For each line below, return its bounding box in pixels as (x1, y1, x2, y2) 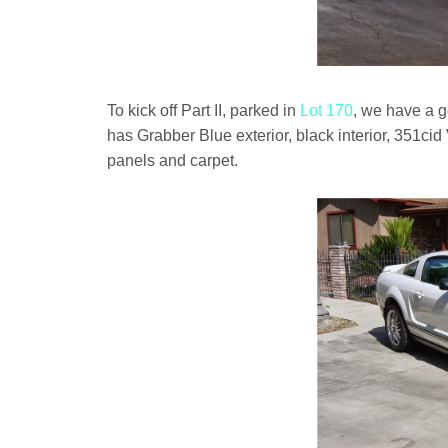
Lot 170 (300, 102, 353, 119)
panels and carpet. (107, 152, 238, 169)
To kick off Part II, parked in (107, 102, 300, 119)
